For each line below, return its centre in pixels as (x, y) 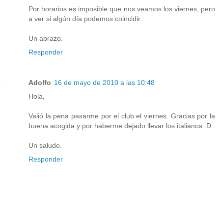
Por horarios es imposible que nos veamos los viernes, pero (122, 9)
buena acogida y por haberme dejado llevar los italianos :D (120, 125)
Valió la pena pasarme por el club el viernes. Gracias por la (122, 116)
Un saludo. (45, 145)
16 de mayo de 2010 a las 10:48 (104, 82)
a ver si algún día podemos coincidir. (85, 18)
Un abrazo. (46, 38)
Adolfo (40, 82)
